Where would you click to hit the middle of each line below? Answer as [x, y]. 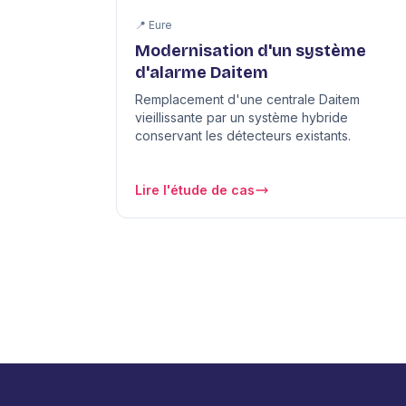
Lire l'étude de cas [195, 190]
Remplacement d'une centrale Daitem [247, 100]
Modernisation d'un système [251, 51]
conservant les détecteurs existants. [243, 136]
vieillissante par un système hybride [242, 118]
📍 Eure [154, 25]
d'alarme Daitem [202, 73]
